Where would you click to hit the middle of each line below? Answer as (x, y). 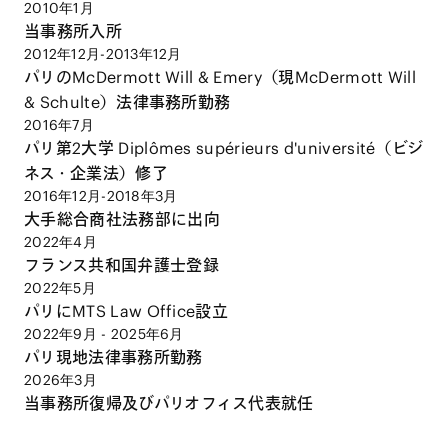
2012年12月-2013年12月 (103, 54)
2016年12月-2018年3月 (101, 196)
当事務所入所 (73, 31)
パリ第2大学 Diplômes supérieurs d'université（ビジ (224, 148)
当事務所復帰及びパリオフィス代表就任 (169, 403)
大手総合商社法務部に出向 (122, 219)
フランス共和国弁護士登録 (121, 265)
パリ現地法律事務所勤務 (113, 357)
